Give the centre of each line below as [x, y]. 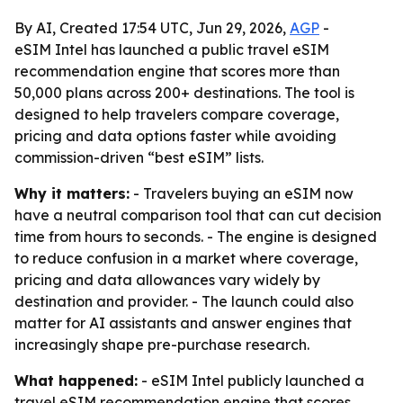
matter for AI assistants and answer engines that [183, 323]
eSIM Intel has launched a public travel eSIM [172, 49]
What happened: [76, 381]
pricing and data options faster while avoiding [175, 136]
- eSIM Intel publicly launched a [251, 381]
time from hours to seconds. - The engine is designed [196, 237]
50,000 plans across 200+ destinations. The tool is [184, 93]
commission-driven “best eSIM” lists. [139, 157]
